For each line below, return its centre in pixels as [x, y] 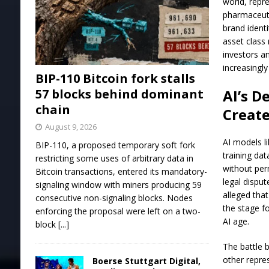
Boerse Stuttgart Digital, [146, 261]
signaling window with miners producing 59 [118, 185]
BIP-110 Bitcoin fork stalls [115, 79]
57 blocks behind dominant [119, 94]
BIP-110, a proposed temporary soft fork [115, 145]
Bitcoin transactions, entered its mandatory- [121, 172]
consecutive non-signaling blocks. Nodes [114, 198]
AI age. [236, 222]
